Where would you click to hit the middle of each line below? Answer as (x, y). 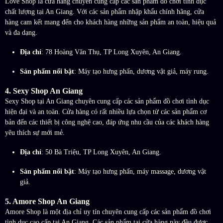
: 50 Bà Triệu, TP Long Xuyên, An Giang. (101, 152)
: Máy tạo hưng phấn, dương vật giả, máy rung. (141, 72)
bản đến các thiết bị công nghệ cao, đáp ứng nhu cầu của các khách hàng (107, 122)
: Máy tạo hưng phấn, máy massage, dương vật (140, 172)
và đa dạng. (21, 33)
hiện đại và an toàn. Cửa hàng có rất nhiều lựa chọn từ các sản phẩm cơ (106, 112)
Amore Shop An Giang (51, 202)
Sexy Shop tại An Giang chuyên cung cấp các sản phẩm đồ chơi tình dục (107, 102)
